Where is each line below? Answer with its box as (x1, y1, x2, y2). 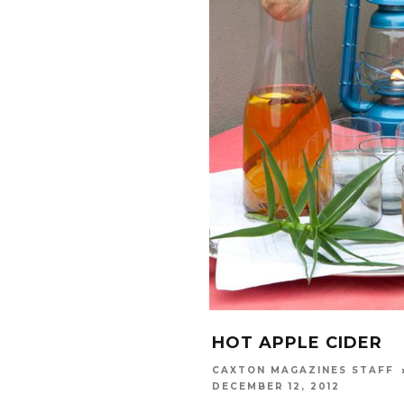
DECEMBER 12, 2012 (212, 381, 340, 393)
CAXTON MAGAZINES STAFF (212, 364, 394, 377)
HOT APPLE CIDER (212, 332, 382, 353)
